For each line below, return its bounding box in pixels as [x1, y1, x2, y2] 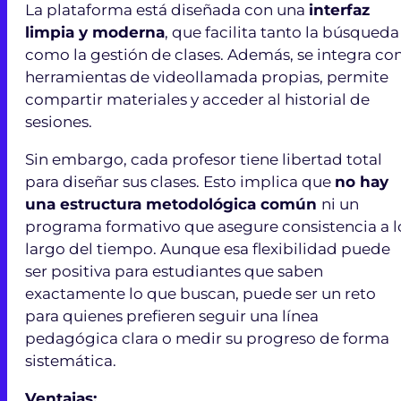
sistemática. [25, 351, 116, 370]
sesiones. [25, 112, 92, 131]
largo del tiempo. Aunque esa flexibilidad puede [25, 239, 390, 258]
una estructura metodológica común [25, 194, 321, 213]
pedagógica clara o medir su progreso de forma [25, 328, 389, 347]
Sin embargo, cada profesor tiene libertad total [25, 149, 382, 168]
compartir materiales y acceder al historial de [25, 90, 370, 108]
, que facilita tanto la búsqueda [165, 22, 399, 41]
